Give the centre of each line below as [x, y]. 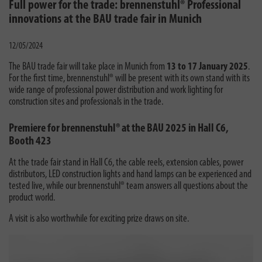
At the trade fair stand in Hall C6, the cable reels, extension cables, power [126, 163]
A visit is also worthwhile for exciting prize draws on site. [99, 219]
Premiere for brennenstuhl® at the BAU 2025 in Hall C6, [119, 128]
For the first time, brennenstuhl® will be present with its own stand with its [129, 78]
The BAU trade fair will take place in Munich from [88, 67]
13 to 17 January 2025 [207, 67]
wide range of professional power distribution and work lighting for [116, 90]
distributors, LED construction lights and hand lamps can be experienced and [130, 174]
